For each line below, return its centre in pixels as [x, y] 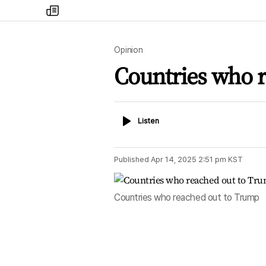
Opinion [129, 50]
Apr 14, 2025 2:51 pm [189, 159]
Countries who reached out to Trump [187, 198]
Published [132, 159]
